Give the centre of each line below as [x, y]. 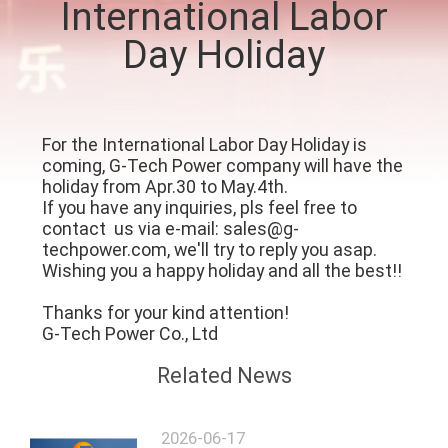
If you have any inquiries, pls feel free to [199, 207]
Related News [224, 375]
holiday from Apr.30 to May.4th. [164, 186]
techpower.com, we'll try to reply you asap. [209, 249]
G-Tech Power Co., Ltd [129, 333]
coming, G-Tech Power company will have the [222, 165]
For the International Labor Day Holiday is [204, 144]
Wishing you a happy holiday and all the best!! [221, 270]
